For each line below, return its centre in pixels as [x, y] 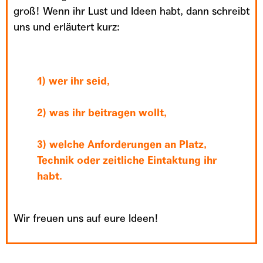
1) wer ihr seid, [73, 81]
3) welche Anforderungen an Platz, [122, 144]
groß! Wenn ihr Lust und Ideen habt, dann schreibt [131, 11]
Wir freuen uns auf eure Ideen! [86, 218]
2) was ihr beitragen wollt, [102, 112]
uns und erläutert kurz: [67, 27]
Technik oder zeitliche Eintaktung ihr [127, 160]
